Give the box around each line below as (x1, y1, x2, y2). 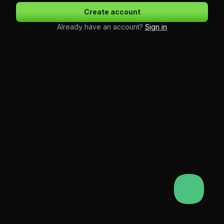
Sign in (145, 22, 167, 31)
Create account (83, 7, 140, 16)
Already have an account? (57, 22, 145, 31)
